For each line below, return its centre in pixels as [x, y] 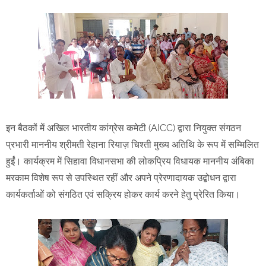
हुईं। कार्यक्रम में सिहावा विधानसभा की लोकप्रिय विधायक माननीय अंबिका [130, 161]
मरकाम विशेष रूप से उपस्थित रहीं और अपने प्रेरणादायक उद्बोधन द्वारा [121, 178]
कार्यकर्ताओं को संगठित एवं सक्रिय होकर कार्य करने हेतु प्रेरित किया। [126, 195]
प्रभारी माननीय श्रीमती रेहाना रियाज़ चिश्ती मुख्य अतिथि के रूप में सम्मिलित [132, 145]
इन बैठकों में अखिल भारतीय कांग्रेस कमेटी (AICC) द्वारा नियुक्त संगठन [123, 128]
